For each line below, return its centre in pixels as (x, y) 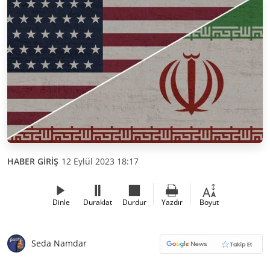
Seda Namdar (59, 243)
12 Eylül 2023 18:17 (100, 161)
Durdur (134, 202)
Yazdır (172, 202)
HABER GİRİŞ (33, 161)
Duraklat (98, 202)
